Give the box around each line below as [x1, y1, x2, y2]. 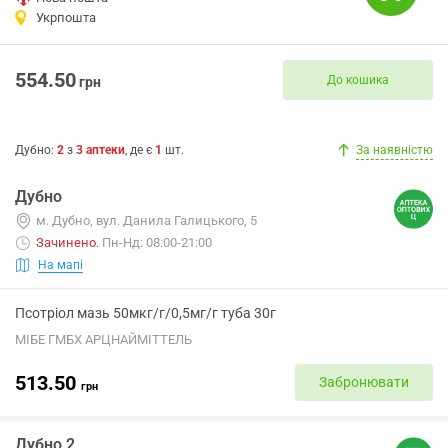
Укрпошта [36, 10, 96, 25]
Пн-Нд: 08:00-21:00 [102, 235, 212, 250]
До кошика [327, 72, 389, 87]
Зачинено [36, 235, 96, 250]
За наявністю [356, 143, 433, 157]
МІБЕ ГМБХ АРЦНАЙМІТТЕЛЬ [15, 332, 192, 347]
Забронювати [319, 374, 409, 390]
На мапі [38, 257, 83, 272]
